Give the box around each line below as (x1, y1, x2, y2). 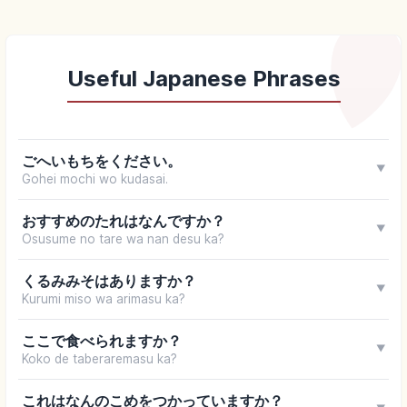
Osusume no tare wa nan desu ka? (21, 231, 224, 246)
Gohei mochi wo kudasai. (21, 171, 168, 186)
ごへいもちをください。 (21, 151, 182, 170)
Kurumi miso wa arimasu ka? (21, 291, 185, 306)
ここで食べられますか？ (21, 331, 182, 350)
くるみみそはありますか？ (21, 271, 196, 290)
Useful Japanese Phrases (66, 65, 341, 92)
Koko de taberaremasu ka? (21, 351, 177, 366)
